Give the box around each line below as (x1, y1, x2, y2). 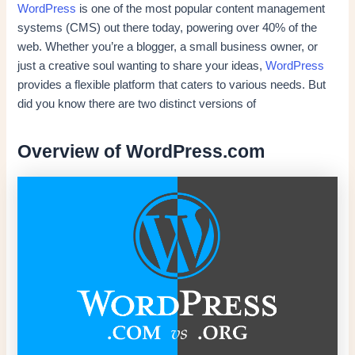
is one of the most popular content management (76, 2, 326, 15)
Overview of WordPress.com (17, 141, 265, 162)
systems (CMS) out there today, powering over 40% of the (17, 21, 318, 34)
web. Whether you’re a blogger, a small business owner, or (17, 40, 319, 53)
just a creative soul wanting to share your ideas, (17, 59, 266, 72)
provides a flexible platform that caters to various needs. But (17, 78, 326, 91)
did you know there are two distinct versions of (17, 97, 257, 110)
